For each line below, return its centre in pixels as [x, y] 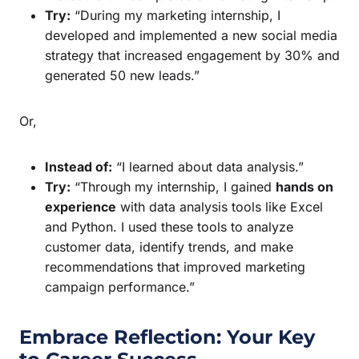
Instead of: [79, 166]
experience [81, 206]
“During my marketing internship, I [175, 15]
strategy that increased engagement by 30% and [192, 55]
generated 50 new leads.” [122, 75]
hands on [305, 186]
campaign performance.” [120, 286]
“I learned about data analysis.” [208, 166]
